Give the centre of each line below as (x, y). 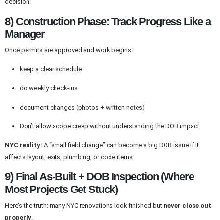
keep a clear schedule (50, 69)
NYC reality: (24, 145)
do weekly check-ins (48, 88)
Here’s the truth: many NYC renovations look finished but (84, 205)
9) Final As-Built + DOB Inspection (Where (99, 177)
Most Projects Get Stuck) (61, 190)
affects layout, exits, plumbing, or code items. (69, 157)
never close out (187, 205)
